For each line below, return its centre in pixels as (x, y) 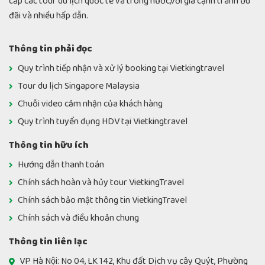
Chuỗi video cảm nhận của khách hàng (90, 104)
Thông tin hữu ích (49, 145)
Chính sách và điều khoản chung (78, 218)
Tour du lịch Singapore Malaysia (79, 86)
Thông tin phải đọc (51, 49)
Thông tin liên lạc (48, 241)
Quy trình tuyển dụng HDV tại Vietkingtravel (103, 121)
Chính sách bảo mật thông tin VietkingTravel (102, 200)
